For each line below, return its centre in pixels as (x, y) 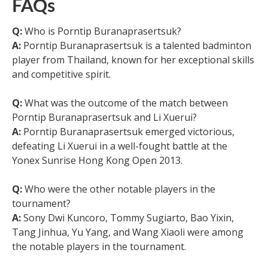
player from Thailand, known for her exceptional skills (133, 60)
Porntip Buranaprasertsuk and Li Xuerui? (104, 117)
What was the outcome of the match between (125, 103)
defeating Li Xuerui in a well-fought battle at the (120, 146)
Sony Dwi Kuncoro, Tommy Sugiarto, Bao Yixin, (127, 217)
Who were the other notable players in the (119, 189)
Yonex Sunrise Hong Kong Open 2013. (97, 160)
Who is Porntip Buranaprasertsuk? (102, 31)
